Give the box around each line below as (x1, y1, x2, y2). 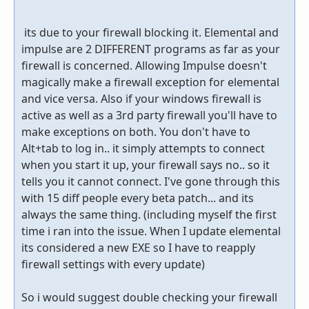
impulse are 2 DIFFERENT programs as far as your (21, 41, 280, 57)
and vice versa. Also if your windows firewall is (21, 91, 261, 107)
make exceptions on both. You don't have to (21, 124, 250, 140)
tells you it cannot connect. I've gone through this (21, 174, 280, 190)
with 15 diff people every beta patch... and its (21, 190, 254, 206)
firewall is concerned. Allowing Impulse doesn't (21, 58, 267, 74)
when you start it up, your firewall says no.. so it (21, 157, 270, 173)
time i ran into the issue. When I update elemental (21, 223, 281, 239)
